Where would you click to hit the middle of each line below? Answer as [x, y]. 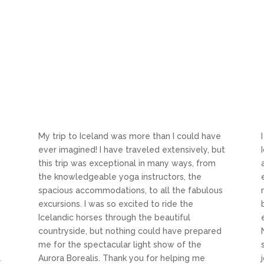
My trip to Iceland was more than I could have [129, 136]
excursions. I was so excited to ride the [115, 204]
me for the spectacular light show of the [120, 245]
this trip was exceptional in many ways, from [127, 164]
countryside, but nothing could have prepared [130, 231]
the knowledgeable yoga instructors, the [120, 177]
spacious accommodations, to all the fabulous [130, 191]
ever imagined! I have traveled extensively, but [131, 150]
